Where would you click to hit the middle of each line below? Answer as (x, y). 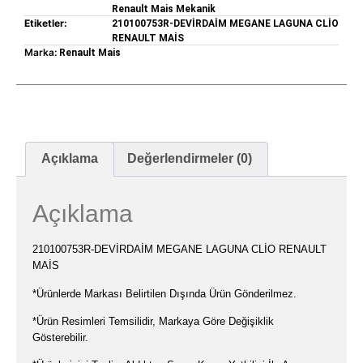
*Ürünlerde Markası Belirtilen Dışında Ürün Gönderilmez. (164, 293)
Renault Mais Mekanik (164, 9)
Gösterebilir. (60, 338)
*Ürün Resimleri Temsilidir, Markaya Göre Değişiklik (153, 322)
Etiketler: (46, 23)
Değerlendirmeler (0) (189, 159)
